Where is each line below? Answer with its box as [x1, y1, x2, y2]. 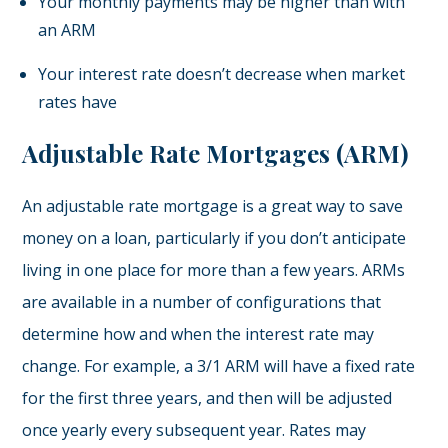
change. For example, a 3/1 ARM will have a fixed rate [22, 355, 416, 377]
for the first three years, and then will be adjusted [22, 387, 393, 409]
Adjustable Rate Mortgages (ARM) [22, 137, 409, 169]
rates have [38, 91, 118, 113]
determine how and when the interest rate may [22, 323, 375, 345]
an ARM [38, 19, 97, 41]
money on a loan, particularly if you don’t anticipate [22, 227, 407, 249]
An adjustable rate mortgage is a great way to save [22, 195, 404, 217]
